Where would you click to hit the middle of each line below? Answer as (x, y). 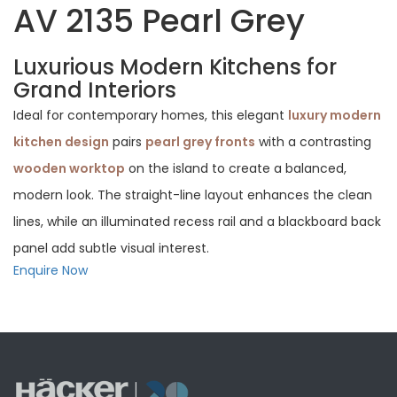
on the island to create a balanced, (236, 168)
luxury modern (335, 115)
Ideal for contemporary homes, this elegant (151, 115)
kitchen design (61, 141)
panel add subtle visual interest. (111, 248)
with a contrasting (313, 141)
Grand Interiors (95, 90)
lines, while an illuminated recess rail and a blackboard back (197, 221)
